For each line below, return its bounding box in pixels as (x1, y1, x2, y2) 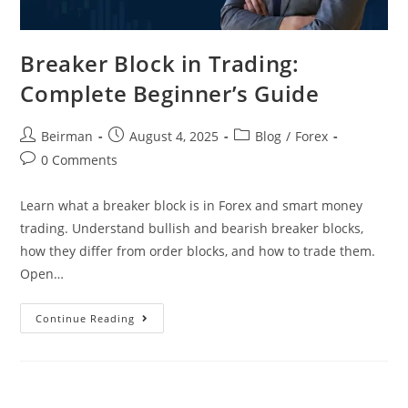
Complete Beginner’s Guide (20, 77, 320, 108)
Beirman (41, 127, 94, 145)
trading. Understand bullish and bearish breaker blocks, (20, 219, 364, 237)
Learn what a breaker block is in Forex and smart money (20, 196, 363, 214)
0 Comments (41, 150, 118, 168)
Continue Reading (36, 311, 136, 325)
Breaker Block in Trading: (20, 47, 300, 78)
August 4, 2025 (129, 127, 219, 145)
